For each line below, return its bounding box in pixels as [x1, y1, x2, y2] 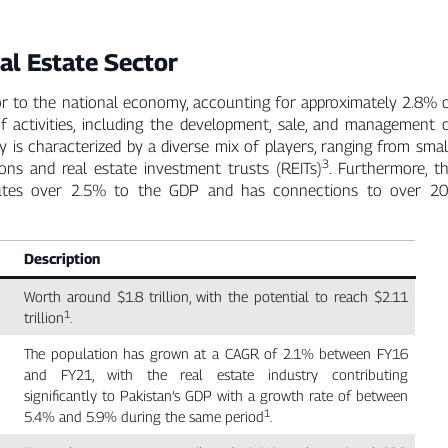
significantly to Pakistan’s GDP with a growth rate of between [24, 387, 408, 405]
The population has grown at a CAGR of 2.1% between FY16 [24, 345, 408, 363]
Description [24, 250, 101, 268]
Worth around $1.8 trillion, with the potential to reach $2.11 [24, 288, 408, 306]
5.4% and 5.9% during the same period [24, 408, 265, 426]
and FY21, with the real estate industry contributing [24, 366, 408, 384]
